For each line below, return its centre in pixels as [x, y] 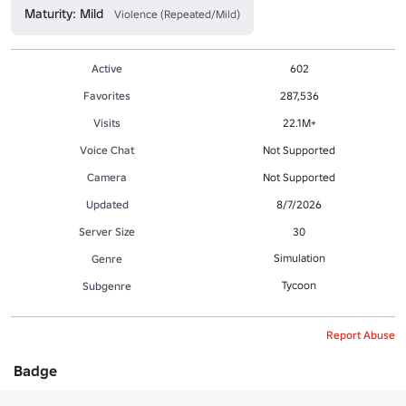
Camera [107, 178]
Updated [107, 205]
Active [107, 69]
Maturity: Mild [64, 14]
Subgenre [107, 286]
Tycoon [299, 285]
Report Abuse [361, 335]
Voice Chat [107, 150]
